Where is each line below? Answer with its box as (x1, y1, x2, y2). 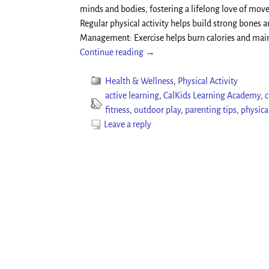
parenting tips (185, 105, 237, 115)
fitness (105, 105, 130, 115)
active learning (105, 91, 159, 101)
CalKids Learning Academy (163, 91, 261, 101)
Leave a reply (104, 119, 151, 130)
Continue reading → (80, 47, 155, 58)
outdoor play (134, 105, 181, 115)
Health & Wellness (105, 76, 174, 86)
